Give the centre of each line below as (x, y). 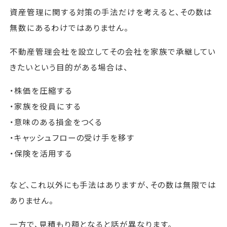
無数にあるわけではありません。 (69, 28)
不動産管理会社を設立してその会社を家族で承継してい (113, 51)
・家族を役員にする (45, 106)
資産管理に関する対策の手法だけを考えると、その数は (111, 12)
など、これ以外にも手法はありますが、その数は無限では (113, 185)
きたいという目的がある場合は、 (69, 67)
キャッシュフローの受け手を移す (75, 138)
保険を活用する (43, 153)
